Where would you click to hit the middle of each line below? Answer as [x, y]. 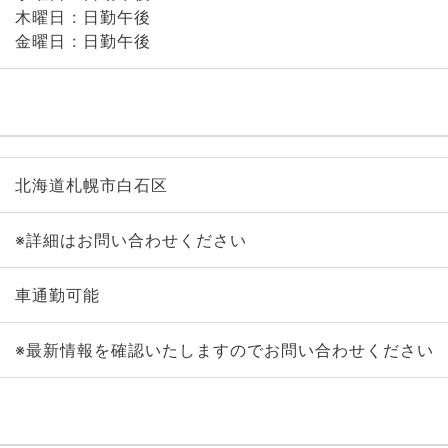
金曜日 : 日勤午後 [82, 41]
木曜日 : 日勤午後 [82, 17]
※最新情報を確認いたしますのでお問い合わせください [224, 350]
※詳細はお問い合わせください [130, 240]
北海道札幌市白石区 [91, 185]
